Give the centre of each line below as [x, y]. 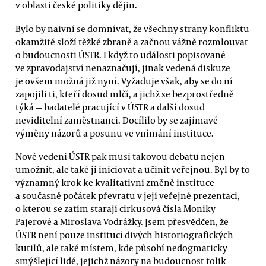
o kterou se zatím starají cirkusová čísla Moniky [115, 208]
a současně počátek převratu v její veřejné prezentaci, [128, 195]
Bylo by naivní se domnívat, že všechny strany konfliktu [132, 28]
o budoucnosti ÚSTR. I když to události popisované [121, 54]
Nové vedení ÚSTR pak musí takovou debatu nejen [120, 156]
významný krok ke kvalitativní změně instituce [115, 182]
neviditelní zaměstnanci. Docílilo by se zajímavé [117, 120]
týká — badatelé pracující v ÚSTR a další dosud [110, 107]
